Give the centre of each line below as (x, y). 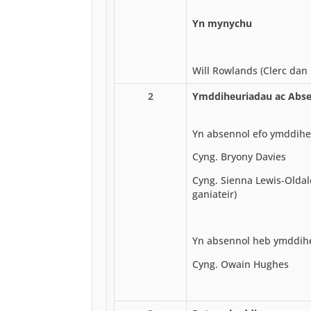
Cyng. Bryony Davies (239, 157)
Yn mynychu (222, 24)
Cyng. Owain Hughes (241, 264)
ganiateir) (215, 194)
